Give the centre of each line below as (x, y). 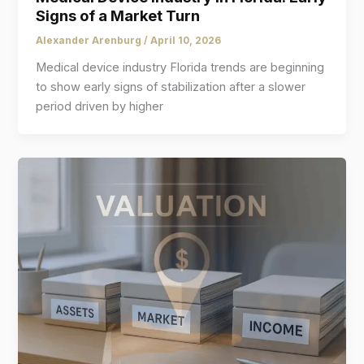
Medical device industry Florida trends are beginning (180, 68)
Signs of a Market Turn (118, 16)
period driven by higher (100, 107)
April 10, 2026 (186, 41)
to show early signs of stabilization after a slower (171, 87)
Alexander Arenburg (90, 41)
